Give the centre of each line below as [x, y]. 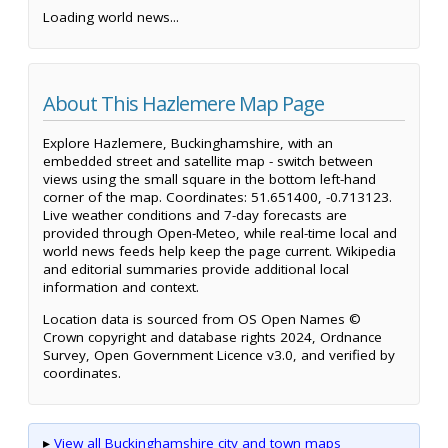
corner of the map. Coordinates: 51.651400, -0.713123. [217, 197]
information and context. [121, 287]
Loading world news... [111, 16]
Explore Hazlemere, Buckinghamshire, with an [188, 143]
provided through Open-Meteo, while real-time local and [220, 233]
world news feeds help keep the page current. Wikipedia [219, 251]
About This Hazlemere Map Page [183, 103]
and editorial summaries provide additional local [196, 269]
